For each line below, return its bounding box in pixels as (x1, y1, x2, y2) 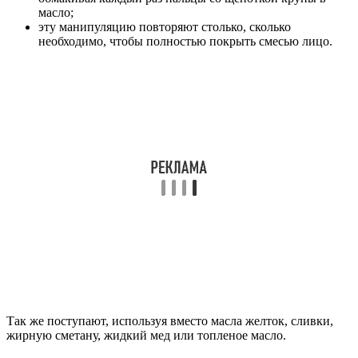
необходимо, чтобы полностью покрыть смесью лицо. (38, 34, 332, 48)
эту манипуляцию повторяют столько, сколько (38, 19, 291, 34)
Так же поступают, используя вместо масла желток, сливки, (6, 313, 333, 328)
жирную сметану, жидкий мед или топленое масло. (6, 328, 286, 342)
